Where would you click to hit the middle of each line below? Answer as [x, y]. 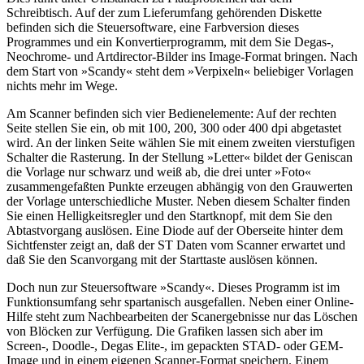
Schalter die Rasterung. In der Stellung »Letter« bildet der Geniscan [180, 157]
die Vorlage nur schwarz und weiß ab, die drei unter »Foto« [159, 171]
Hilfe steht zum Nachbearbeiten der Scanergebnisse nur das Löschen [182, 316]
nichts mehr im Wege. [62, 85]
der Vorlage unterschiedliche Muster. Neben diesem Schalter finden [178, 201]
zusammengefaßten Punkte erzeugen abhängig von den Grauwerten [180, 186]
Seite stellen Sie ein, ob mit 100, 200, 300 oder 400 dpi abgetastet [174, 128]
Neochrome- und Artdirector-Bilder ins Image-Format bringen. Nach [182, 56]
